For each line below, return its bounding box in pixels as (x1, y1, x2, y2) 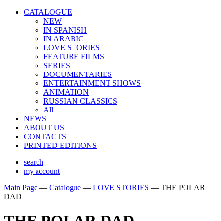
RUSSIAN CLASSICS (43, 97, 117, 105)
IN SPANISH (43, 26, 87, 34)
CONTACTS (24, 132, 66, 141)
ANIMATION (43, 88, 89, 96)
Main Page (4, 184, 37, 192)
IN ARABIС (43, 35, 84, 43)
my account (24, 167, 60, 175)
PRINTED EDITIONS (24, 141, 97, 149)
